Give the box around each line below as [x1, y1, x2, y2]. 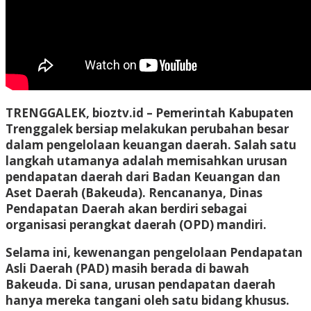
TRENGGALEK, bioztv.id [6, 104, 144, 121]
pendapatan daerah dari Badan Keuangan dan [6, 168, 280, 185]
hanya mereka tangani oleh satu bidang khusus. [6, 292, 289, 308]
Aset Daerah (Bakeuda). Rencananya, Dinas [6, 184, 262, 201]
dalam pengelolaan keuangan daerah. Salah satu [6, 136, 296, 153]
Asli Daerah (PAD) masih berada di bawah [6, 260, 249, 276]
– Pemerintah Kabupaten [144, 104, 294, 121]
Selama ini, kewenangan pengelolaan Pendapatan [6, 244, 303, 260]
